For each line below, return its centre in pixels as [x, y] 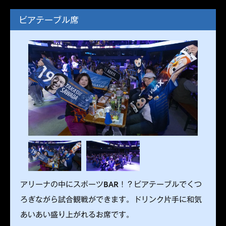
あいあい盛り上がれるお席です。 [77, 214]
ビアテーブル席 [49, 19]
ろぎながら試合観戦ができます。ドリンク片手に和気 [111, 199]
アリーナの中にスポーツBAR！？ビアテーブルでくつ [111, 183]
